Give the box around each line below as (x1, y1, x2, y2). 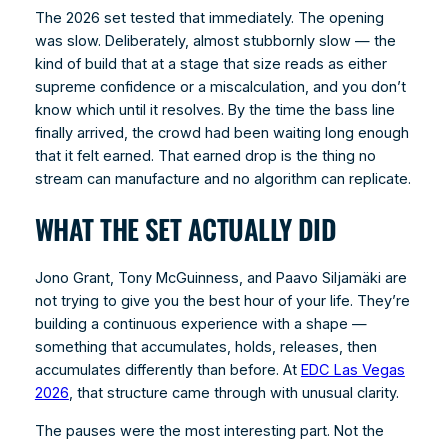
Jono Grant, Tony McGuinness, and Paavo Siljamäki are (34, 269, 407, 288)
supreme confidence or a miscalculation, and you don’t (34, 78, 406, 97)
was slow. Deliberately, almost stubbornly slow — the (34, 32, 396, 51)
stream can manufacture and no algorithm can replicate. (34, 170, 411, 189)
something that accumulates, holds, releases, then (34, 338, 377, 357)
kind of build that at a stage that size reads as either (34, 55, 387, 74)
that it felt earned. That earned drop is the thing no (34, 147, 376, 166)
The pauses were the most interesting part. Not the (34, 421, 384, 440)
